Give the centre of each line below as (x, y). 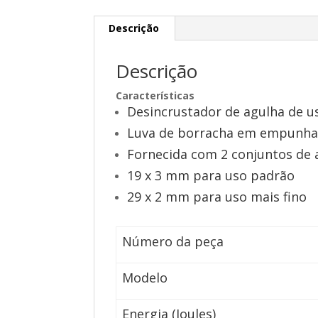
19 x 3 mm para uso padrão (211, 176)
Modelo (145, 278)
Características (155, 96)
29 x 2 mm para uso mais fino (217, 197)
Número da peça (173, 242)
